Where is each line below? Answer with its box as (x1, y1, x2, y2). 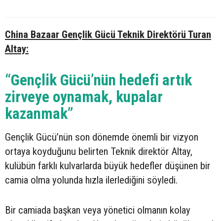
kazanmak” (5, 105, 74, 123)
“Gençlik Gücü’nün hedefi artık (5, 71, 192, 90)
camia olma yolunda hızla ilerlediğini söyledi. (5, 174, 178, 186)
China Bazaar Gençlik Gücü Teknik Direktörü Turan (5, 29, 211, 41)
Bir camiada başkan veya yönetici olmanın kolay (5, 204, 190, 217)
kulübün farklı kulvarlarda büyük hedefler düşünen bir (5, 160, 210, 172)
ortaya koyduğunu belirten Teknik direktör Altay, (5, 146, 192, 158)
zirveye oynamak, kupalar (5, 88, 163, 107)
